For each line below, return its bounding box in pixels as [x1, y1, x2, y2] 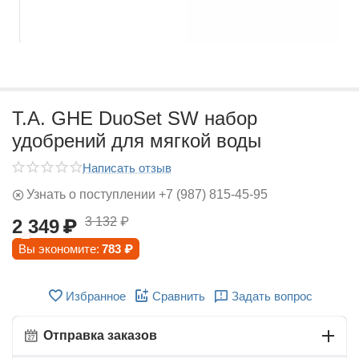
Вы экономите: [18, 242, 99, 256]
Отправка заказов [43, 329, 157, 342]
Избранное [65, 288, 126, 303]
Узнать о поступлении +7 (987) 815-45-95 [26, 188, 268, 201]
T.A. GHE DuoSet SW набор [12, 107, 257, 129]
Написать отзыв [83, 160, 171, 175]
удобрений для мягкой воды [12, 130, 261, 151]
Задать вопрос [231, 288, 313, 303]
